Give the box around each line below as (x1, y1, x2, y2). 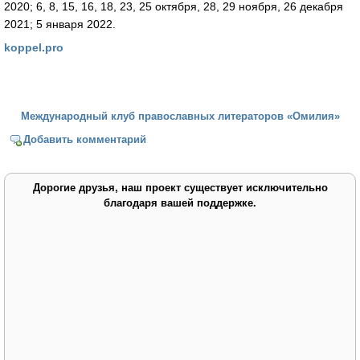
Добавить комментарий (23, 133, 147, 145)
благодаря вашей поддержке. (104, 196, 256, 209)
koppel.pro (4, 41, 63, 55)
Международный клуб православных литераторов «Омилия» (20, 110, 340, 123)
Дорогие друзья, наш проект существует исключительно (32, 181, 328, 194)
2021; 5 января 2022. (4, 17, 116, 31)
